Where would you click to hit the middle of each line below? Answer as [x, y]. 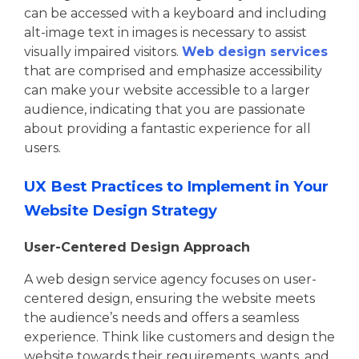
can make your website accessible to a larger [167, 90]
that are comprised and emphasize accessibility [173, 71]
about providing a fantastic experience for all [167, 128]
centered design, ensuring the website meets [169, 298]
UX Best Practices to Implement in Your [176, 186]
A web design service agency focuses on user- [170, 279]
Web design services [255, 51]
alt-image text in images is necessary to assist [165, 32]
